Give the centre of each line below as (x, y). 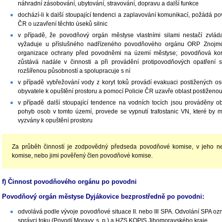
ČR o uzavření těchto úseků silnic (63, 24)
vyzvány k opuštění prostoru (55, 120)
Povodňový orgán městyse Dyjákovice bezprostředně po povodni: (103, 196)
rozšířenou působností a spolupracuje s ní (74, 71)
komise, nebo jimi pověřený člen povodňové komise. (82, 156)
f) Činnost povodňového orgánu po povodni (69, 182)
